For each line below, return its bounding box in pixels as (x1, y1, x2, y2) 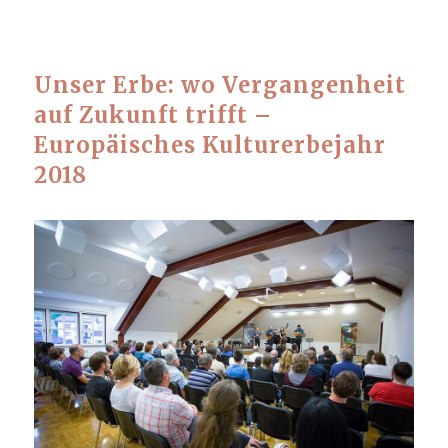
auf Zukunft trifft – (33, 101, 272, 129)
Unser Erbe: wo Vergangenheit (33, 71, 406, 99)
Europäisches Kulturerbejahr (33, 131, 386, 159)
